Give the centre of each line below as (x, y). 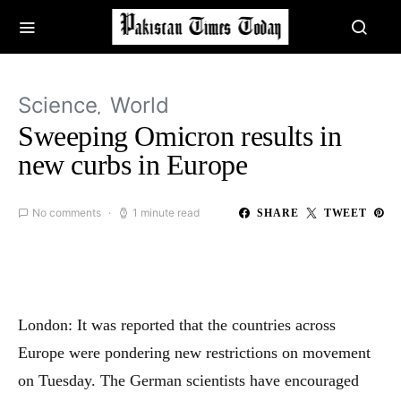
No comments (67, 213)
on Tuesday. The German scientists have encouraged (188, 380)
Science (58, 105)
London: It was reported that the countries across (177, 325)
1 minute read (166, 213)
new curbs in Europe (133, 165)
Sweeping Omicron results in (180, 136)
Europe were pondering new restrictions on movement (194, 353)
